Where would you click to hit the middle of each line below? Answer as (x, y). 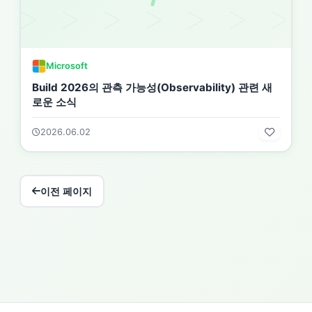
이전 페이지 (66, 191)
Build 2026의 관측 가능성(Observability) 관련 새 (152, 88)
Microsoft (67, 66)
